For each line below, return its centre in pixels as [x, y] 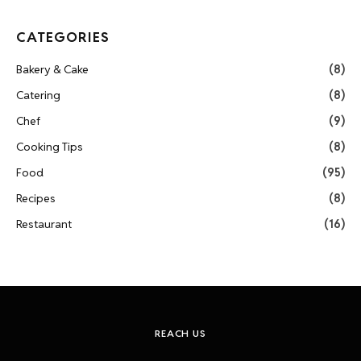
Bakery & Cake [52, 69]
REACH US [180, 333]
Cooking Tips [50, 146]
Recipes [36, 198]
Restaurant [44, 224]
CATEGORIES [63, 37]
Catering [38, 95]
